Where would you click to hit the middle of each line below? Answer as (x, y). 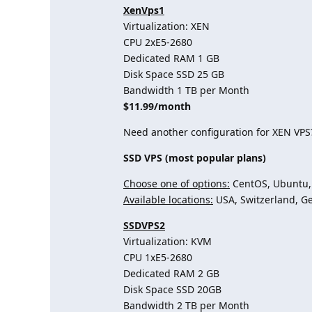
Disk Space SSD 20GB (172, 289)
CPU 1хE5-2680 (158, 257)
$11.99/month (157, 106)
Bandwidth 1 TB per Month (186, 90)
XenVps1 (144, 10)
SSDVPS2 (144, 225)
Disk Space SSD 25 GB (174, 74)
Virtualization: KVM (167, 241)
